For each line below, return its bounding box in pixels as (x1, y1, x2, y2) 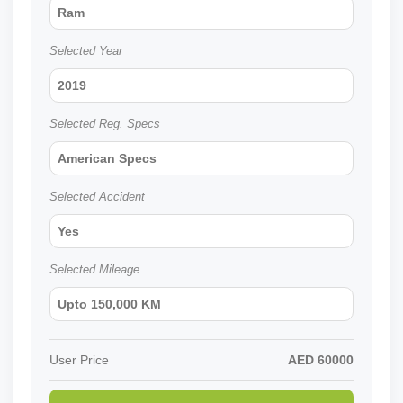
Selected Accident (49, 190, 145, 204)
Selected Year (49, 44, 122, 58)
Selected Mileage (49, 263, 139, 277)
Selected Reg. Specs (49, 117, 160, 131)
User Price (49, 353, 109, 368)
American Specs (58, 151, 157, 166)
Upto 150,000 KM (58, 297, 161, 312)
